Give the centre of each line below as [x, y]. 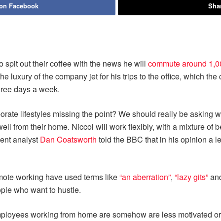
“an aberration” [145, 177]
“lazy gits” [191, 177]
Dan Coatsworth [68, 139]
